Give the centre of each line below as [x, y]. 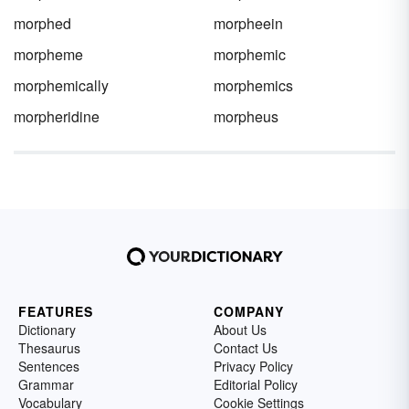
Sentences [49, 366]
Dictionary [47, 330]
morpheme [48, 54]
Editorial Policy [256, 384]
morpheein [248, 23]
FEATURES [56, 311]
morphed [42, 23]
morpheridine [57, 116]
